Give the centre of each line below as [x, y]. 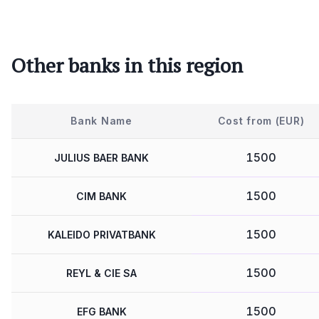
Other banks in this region [127, 66]
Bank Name [101, 121]
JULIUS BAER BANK [101, 158]
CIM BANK [101, 197]
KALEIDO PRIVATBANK [101, 235]
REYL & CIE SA [101, 273]
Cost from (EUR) [261, 121]
